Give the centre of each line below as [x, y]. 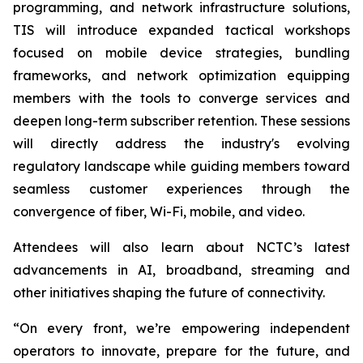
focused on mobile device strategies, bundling [181, 53]
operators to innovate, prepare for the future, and [181, 351]
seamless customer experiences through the [181, 189]
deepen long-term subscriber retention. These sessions [181, 121]
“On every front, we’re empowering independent [181, 328]
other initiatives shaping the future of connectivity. [169, 293]
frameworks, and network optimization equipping [181, 75]
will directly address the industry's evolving [181, 143]
